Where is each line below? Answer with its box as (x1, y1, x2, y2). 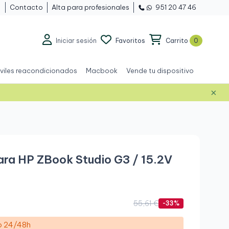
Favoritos (116, 37, 145, 44)
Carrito (166, 37, 188, 44)
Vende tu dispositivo (126, 66, 194, 75)
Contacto (10, 3, 43, 11)
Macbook (86, 66, 118, 75)
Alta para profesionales (52, 3, 129, 11)
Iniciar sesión (56, 37, 97, 44)
